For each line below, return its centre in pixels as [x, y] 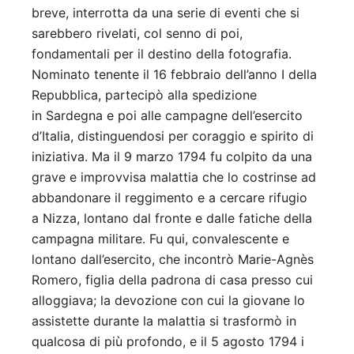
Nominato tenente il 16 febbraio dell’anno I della [174, 75]
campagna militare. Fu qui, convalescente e [160, 239]
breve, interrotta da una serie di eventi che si [166, 13]
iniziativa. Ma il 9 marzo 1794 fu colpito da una [172, 157]
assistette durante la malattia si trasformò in [164, 321]
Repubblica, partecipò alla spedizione [144, 95]
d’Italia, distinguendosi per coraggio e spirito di [173, 136]
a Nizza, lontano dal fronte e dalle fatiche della [172, 218]
